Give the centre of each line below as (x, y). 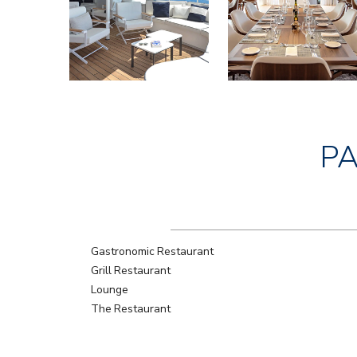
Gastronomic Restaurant (153, 251)
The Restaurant (131, 308)
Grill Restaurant (131, 270)
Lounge (110, 289)
